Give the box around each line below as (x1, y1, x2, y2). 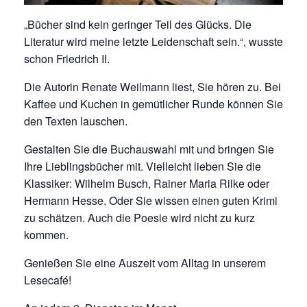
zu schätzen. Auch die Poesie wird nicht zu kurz (24, 210, 255, 226)
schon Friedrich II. (24, 51, 110, 67)
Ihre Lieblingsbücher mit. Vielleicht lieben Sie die (24, 158, 261, 175)
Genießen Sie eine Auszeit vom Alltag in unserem (24, 255, 266, 271)
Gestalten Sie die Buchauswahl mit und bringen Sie (24, 141, 274, 158)
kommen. (24, 227, 69, 243)
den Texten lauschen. (24, 113, 127, 130)
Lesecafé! (24, 272, 71, 288)
